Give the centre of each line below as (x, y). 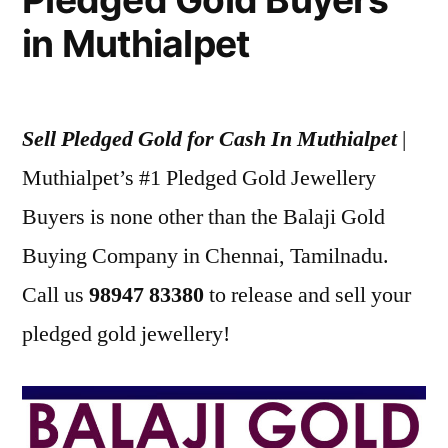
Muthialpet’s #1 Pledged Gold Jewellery (199, 177)
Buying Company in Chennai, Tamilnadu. (205, 255)
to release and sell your (307, 294)
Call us (55, 294)
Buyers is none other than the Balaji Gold (203, 216)
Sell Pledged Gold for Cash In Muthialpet (209, 138)
